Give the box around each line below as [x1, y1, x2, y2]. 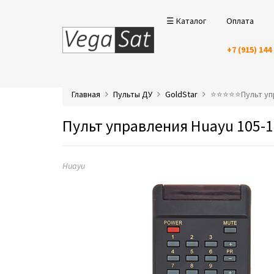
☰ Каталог [166, 15, 206, 26]
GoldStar [165, 89, 198, 100]
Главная [72, 89, 100, 100]
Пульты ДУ [113, 89, 152, 100]
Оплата [226, 15, 254, 26]
